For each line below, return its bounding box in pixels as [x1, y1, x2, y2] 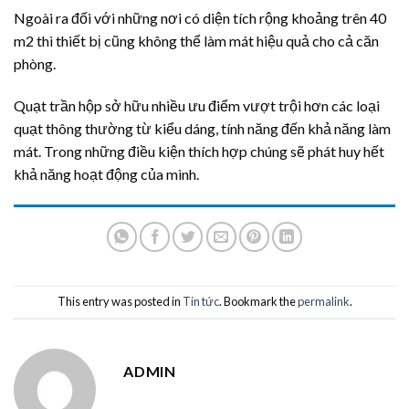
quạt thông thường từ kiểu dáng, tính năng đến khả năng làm [14, 119, 391, 137]
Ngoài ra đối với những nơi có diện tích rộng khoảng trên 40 [14, 9, 386, 27]
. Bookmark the [218, 294, 298, 309]
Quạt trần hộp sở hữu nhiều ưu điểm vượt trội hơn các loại [14, 96, 380, 114]
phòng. [14, 55, 56, 73]
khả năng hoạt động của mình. [14, 164, 199, 183]
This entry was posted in [57, 294, 183, 309]
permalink [297, 294, 350, 309]
